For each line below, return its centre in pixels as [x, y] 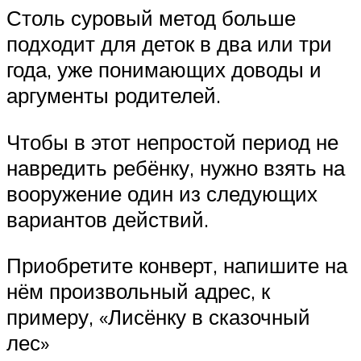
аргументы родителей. [114, 95]
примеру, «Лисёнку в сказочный [158, 317]
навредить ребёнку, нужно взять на [176, 167]
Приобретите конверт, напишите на [177, 266]
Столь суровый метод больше [151, 18]
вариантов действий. [108, 219]
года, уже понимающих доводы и [164, 70]
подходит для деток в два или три [169, 44]
